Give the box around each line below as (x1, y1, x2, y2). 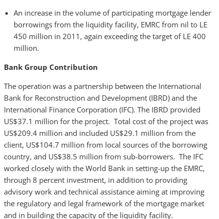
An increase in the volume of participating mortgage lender (14, 8, 211, 18)
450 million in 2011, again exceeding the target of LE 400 (14, 31, 206, 41)
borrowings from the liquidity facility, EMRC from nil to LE (14, 20, 207, 29)
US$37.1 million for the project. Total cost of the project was (4, 116, 208, 126)
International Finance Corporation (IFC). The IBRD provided (4, 105, 200, 114)
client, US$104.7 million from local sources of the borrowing (4, 140, 207, 150)
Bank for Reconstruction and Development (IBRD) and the (4, 93, 197, 103)
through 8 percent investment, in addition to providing (4, 175, 187, 185)
